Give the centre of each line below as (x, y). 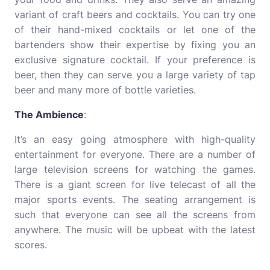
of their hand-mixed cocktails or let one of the (135, 30)
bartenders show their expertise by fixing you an (135, 45)
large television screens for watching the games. (135, 169)
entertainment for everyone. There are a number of (135, 154)
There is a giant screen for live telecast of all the (135, 184)
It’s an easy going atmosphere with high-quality (135, 139)
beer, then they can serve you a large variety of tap (135, 75)
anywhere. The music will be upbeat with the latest (135, 230)
